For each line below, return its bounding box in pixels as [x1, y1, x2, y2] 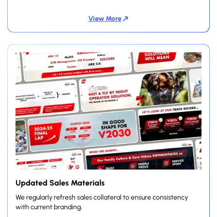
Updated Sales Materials [15, 178, 105, 187]
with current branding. [15, 202, 82, 211]
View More [88, 14, 122, 23]
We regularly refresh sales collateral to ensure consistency [15, 193, 188, 201]
